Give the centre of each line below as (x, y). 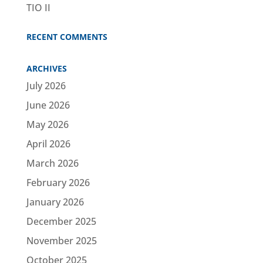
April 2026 (48, 144)
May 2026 (47, 124)
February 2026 (58, 182)
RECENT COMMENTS (67, 36)
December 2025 (61, 221)
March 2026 (52, 163)
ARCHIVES (46, 68)
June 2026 (48, 105)
